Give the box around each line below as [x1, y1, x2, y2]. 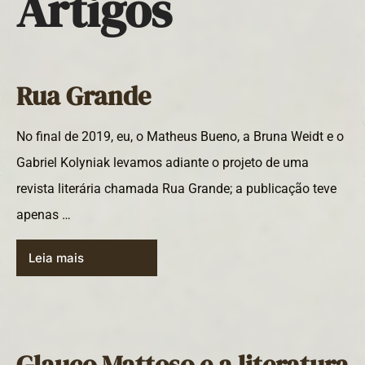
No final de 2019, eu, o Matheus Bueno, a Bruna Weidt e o [16, 128, 344, 144]
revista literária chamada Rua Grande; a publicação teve [16, 180, 336, 196]
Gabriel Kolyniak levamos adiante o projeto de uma [16, 154, 309, 170]
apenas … [16, 206, 71, 222]
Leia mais [29, 250, 84, 266]
